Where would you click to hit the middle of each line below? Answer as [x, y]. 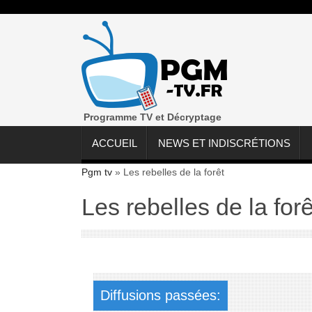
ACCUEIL [115, 143]
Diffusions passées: [160, 296]
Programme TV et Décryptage [153, 117]
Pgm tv [97, 172]
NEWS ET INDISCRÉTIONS [224, 143]
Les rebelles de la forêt [174, 172]
